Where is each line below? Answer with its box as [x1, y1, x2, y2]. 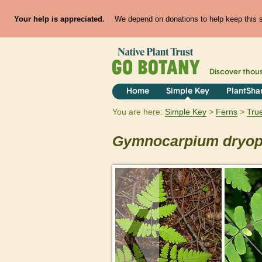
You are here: [112, 107, 163, 117]
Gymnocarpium [112, 133, 219, 150]
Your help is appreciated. [13, 14, 105, 23]
